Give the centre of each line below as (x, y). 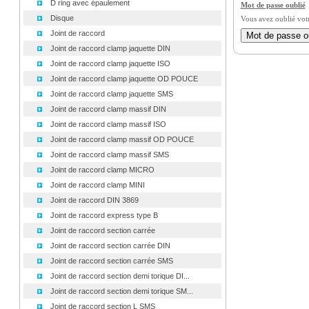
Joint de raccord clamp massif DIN (108, 109)
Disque (62, 18)
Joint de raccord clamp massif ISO (108, 124)
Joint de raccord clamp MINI (97, 185)
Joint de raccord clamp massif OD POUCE (122, 139)
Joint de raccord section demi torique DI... (120, 276)
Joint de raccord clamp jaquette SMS (111, 94)
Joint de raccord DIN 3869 (94, 200)
